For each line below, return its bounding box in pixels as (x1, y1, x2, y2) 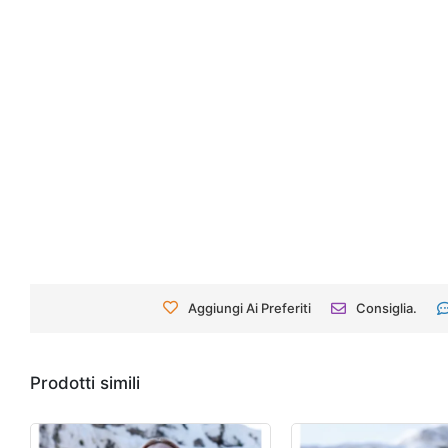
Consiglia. (355, 300, 417, 317)
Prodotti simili (30, 373, 141, 394)
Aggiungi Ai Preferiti (187, 300, 311, 317)
